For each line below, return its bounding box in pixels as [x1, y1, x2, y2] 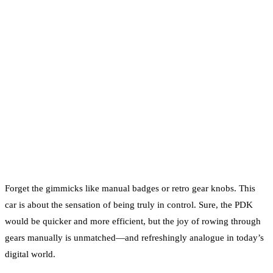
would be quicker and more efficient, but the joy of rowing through [5, 216, 261, 226]
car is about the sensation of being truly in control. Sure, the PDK [5, 199, 253, 210]
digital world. [5, 249, 55, 259]
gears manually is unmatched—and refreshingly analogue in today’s [5, 232, 264, 243]
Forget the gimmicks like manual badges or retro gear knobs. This [5, 183, 255, 193]
